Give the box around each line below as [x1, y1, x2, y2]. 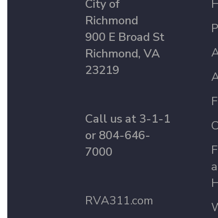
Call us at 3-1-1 [85, 111, 170, 127]
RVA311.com [85, 193, 153, 208]
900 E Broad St [85, 29, 164, 45]
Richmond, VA [85, 46, 160, 61]
